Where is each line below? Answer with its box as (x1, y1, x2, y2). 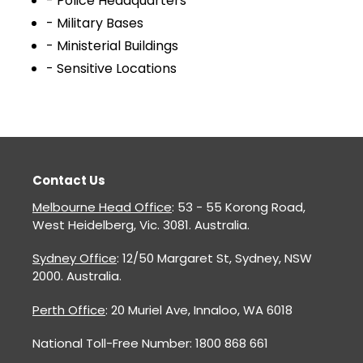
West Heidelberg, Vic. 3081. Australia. (32, 216, 250, 233)
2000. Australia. (32, 267, 122, 285)
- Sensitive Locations (46, 58, 177, 78)
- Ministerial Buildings (46, 36, 178, 55)
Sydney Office (32, 250, 117, 267)
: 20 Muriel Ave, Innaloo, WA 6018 (105, 301, 293, 318)
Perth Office (32, 301, 105, 318)
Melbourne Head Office (32, 198, 172, 216)
